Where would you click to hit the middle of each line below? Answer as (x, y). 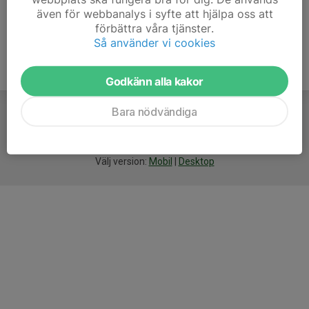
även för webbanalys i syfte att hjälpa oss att (154, 13)
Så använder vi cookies (154, 42)
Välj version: (122, 162)
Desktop (196, 162)
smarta (124, 133)
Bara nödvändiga (154, 111)
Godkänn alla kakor (154, 81)
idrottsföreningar (179, 133)
